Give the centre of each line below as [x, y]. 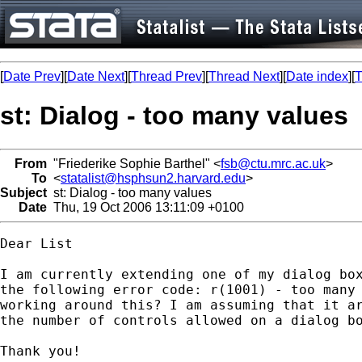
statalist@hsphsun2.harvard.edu [153, 178]
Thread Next [244, 76]
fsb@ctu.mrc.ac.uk [273, 163]
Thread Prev [166, 76]
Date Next [96, 76]
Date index [317, 76]
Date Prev [32, 76]
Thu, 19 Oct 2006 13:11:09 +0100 [145, 207]
